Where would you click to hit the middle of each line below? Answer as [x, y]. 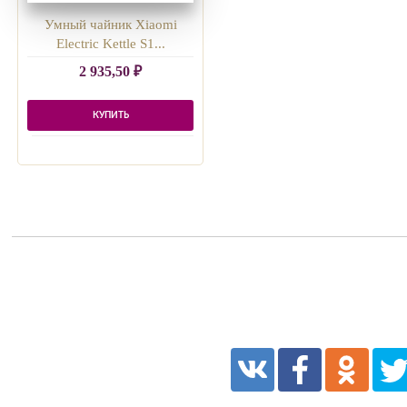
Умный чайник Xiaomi [110, 25]
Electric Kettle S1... [110, 44]
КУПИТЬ [110, 115]
